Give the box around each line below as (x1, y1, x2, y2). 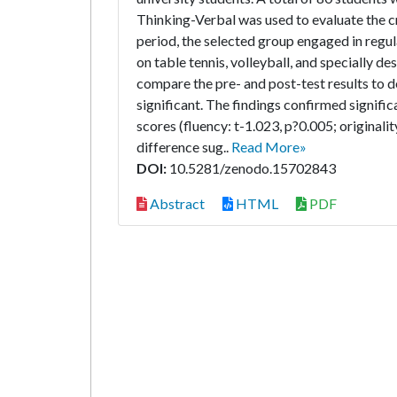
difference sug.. (136, 138, 231, 155)
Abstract (147, 195, 205, 212)
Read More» (231, 138, 307, 155)
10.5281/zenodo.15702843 (167, 160, 336, 176)
